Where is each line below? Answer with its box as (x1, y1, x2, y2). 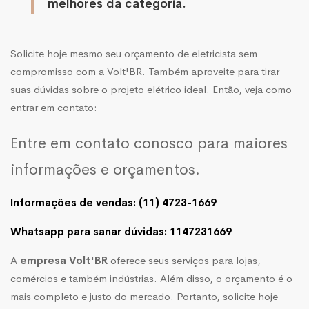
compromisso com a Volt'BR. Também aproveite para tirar (10, 64, 279, 78)
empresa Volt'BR (20, 253, 108, 267)
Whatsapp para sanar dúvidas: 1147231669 (10, 224, 232, 238)
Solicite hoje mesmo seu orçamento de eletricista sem (10, 46, 257, 60)
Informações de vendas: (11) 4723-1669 (10, 195, 217, 209)
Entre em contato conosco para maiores (10, 133, 288, 153)
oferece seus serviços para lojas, (108, 253, 261, 267)
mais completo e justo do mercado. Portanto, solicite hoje (10, 289, 278, 303)
